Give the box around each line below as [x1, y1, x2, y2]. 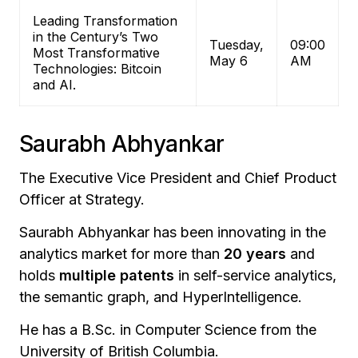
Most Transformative [33, 45, 160, 62]
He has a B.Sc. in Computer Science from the [19, 321, 316, 339]
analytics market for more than [19, 245, 224, 263]
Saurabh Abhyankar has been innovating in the [19, 224, 326, 241]
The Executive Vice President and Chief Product [19, 169, 336, 187]
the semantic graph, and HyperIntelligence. [19, 288, 302, 306]
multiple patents [59, 267, 174, 284]
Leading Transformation [33, 13, 177, 30]
